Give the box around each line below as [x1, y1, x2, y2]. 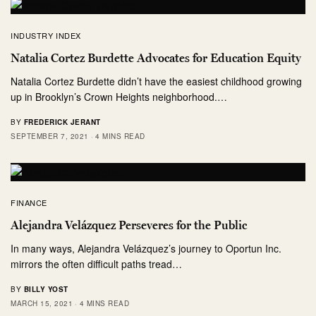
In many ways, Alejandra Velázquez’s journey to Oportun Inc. [11, 241, 282, 255]
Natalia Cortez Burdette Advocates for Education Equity [11, 51, 301, 66]
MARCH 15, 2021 [11, 298, 73, 308]
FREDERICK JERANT [23, 117, 101, 128]
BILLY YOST [23, 284, 68, 294]
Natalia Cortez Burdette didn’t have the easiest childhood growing [11, 74, 303, 89]
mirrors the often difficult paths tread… [11, 256, 183, 271]
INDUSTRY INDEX [11, 30, 81, 42]
